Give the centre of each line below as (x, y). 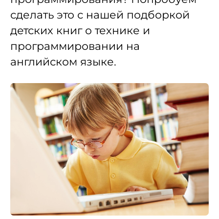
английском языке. (63, 62)
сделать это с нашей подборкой (100, 15)
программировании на (75, 46)
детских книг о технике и (80, 31)
